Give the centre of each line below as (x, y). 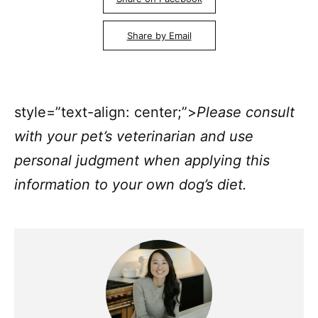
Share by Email (159, 35)
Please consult (246, 112)
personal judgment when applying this (142, 160)
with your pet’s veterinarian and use (134, 136)
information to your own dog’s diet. (131, 184)
